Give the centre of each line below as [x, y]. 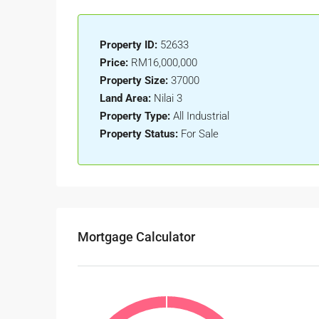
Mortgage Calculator [136, 237]
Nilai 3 [168, 99]
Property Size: [134, 81]
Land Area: [125, 99]
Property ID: [129, 45]
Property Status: [139, 134]
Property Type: [135, 116]
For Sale [200, 134]
